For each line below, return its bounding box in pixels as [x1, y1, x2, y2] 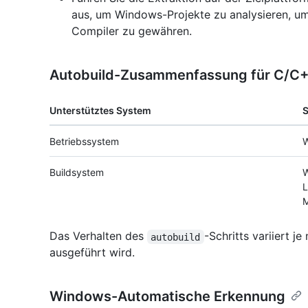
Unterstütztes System [49, 104, 151, 117]
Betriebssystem [49, 135, 119, 148]
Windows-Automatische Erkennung [49, 288, 285, 305]
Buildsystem [49, 166, 104, 179]
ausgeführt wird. [49, 245, 135, 260]
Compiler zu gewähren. [71, 24, 192, 38]
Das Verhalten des [49, 229, 147, 243]
